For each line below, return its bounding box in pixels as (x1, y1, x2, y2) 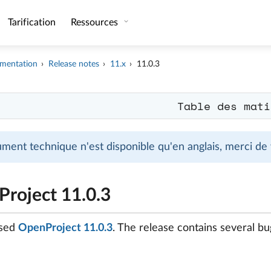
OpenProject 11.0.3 (18, 223, 113, 233)
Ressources (70, 18, 120, 27)
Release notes (48, 60, 100, 68)
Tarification (7, 18, 56, 27)
